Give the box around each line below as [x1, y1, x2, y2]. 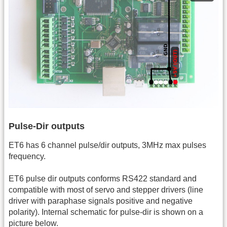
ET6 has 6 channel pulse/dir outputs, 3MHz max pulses [9, 140, 206, 149]
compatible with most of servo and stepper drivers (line [9, 185, 203, 195]
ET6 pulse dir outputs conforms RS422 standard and [9, 174, 197, 183]
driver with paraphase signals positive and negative [9, 197, 193, 206]
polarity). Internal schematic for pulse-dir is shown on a [9, 208, 203, 217]
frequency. [9, 152, 46, 161]
